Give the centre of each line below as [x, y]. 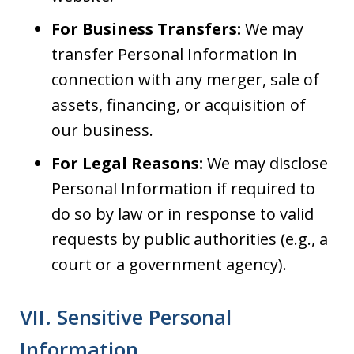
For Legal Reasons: [127, 163]
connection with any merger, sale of [185, 79]
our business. [102, 130]
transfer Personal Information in [174, 54]
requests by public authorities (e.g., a [190, 239]
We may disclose [265, 163]
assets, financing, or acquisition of [179, 105]
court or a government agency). [169, 264]
